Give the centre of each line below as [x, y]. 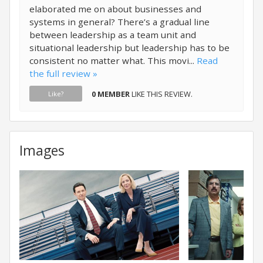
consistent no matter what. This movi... [113, 60]
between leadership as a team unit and [113, 35]
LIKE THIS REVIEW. [161, 94]
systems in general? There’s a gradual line [119, 22]
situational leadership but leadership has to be [129, 48]
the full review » [63, 73]
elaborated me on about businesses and [115, 9]
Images [42, 151]
